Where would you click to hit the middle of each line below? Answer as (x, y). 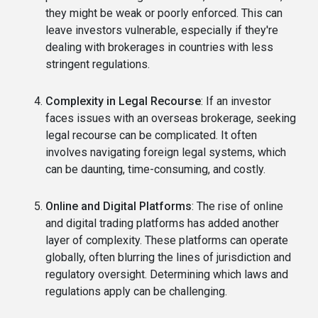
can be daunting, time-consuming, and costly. (155, 170)
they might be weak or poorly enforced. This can (164, 13)
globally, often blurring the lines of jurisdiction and (168, 258)
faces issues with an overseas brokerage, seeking (171, 119)
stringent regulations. (98, 65)
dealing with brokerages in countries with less (159, 48)
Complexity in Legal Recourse (123, 102)
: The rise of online (237, 207)
